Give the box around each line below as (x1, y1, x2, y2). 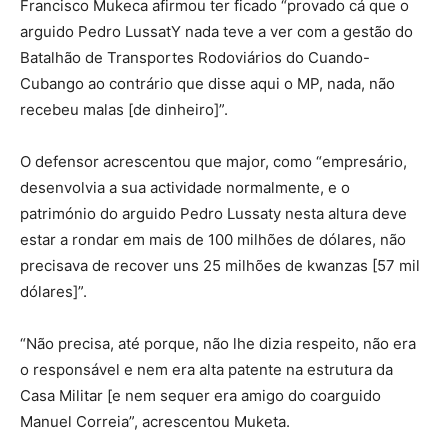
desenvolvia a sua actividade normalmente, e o (20, 177, 350, 197)
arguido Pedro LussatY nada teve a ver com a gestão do (20, 21, 413, 41)
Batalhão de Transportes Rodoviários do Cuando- (20, 47, 370, 67)
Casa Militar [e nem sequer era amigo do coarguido (20, 385, 381, 405)
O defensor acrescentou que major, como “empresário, (20, 151, 407, 171)
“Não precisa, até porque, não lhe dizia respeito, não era (20, 333, 416, 353)
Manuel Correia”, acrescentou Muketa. (20, 411, 290, 431)
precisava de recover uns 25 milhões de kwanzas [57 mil (20, 255, 420, 275)
